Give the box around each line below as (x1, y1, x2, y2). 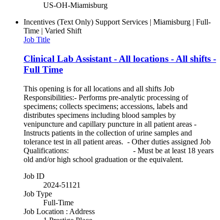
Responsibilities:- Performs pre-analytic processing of (24, 93, 188, 102)
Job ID (24, 171, 45, 180)
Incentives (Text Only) (24, 18, 93, 27)
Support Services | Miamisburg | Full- (95, 18, 211, 27)
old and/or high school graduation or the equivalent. (24, 155, 188, 164)
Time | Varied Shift (24, 27, 82, 35)
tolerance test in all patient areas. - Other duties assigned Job (24, 137, 211, 146)
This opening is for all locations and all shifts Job (24, 84, 174, 93)
